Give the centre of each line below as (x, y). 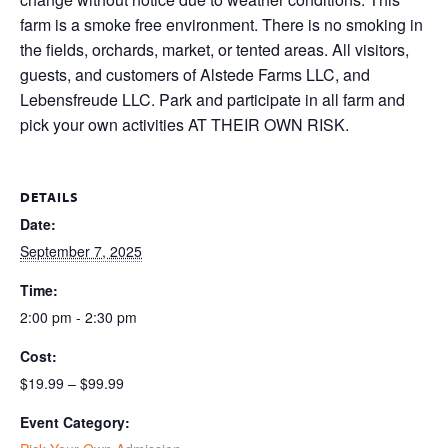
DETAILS (49, 197)
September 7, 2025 (81, 251)
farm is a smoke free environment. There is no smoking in (221, 24)
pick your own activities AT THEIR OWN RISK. (184, 124)
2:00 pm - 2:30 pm (78, 317)
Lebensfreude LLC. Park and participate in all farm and (212, 99)
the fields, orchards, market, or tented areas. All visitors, (214, 49)
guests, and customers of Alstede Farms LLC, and (195, 74)
